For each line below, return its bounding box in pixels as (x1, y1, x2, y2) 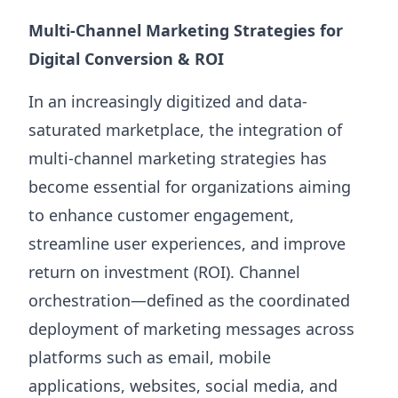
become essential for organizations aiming (28, 176, 351, 198)
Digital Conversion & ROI (28, 48, 224, 70)
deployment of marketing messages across (28, 318, 354, 340)
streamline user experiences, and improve (28, 233, 346, 255)
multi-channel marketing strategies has (28, 147, 327, 170)
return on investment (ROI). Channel (28, 261, 300, 283)
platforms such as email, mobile (28, 346, 271, 369)
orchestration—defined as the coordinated (28, 290, 350, 312)
